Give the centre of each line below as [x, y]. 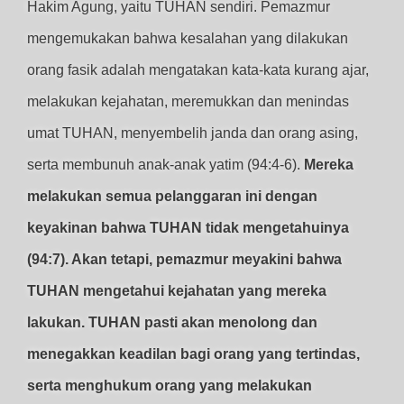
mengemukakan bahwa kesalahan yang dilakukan [188, 38]
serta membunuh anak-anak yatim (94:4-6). [165, 165]
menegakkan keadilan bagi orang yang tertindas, [193, 354]
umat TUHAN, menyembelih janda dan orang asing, [193, 133]
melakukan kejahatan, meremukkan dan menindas [188, 101]
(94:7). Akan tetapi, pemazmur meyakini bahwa [184, 259]
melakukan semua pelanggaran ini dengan [172, 196]
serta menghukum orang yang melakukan [170, 386]
